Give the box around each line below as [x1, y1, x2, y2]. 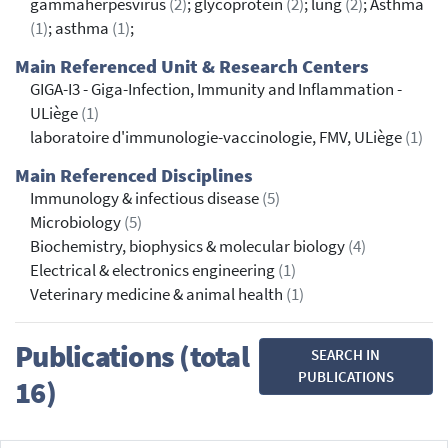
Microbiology [30, 211, 124, 233]
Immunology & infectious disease [30, 187, 262, 209]
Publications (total [15, 336, 249, 375]
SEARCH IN [311, 345, 381, 365]
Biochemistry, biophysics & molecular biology [30, 235, 348, 257]
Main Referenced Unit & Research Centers [15, 54, 369, 78]
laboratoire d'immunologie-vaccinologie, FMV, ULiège [30, 126, 405, 148]
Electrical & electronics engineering [30, 259, 278, 281]
